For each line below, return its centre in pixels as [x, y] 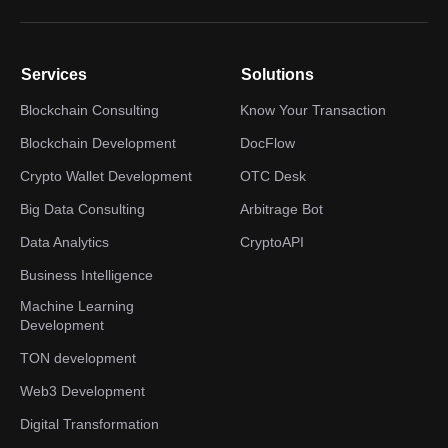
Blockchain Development [98, 143]
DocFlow [267, 143]
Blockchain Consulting [89, 110]
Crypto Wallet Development [106, 176]
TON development [78, 358]
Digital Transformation [89, 424]
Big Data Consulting [82, 209]
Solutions [277, 74]
